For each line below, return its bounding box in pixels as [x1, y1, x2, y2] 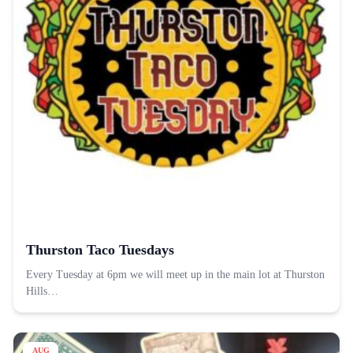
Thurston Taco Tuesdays [26, 242, 174, 258]
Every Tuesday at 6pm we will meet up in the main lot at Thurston [26, 269, 325, 281]
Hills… [26, 285, 58, 298]
